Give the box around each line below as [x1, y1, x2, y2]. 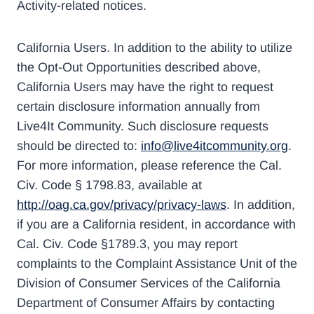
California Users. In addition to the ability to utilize [17, 40, 292, 55]
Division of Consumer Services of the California [17, 275, 280, 290]
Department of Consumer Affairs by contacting [17, 295, 275, 310]
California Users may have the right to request [17, 79, 273, 94]
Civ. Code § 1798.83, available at [17, 177, 202, 192]
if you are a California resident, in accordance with [17, 217, 296, 231]
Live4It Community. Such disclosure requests [17, 118, 268, 133]
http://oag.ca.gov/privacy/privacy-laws [17, 197, 226, 212]
